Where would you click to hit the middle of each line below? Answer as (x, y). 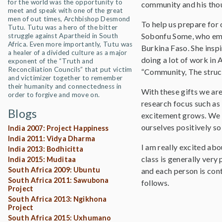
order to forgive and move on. (54, 95)
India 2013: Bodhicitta (46, 149)
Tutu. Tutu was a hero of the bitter (63, 27)
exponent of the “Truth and (51, 61)
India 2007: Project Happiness (58, 128)
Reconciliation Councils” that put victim (70, 69)
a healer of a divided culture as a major (68, 53)
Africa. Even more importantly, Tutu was (70, 44)
